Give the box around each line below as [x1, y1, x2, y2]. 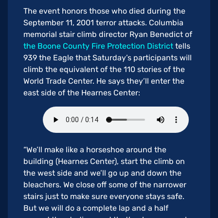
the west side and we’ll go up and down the [23, 168, 182, 178]
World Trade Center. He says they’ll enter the [23, 76, 184, 86]
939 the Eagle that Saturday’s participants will [23, 53, 192, 63]
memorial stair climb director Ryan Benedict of [23, 30, 192, 39]
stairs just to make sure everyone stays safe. [23, 192, 184, 201]
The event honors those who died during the [23, 6, 185, 16]
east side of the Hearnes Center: [23, 88, 140, 98]
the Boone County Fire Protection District [23, 41, 173, 51]
